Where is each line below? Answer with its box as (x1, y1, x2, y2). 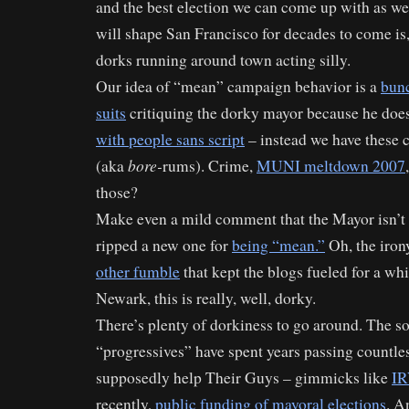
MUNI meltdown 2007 (257, 154, 405, 176)
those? (96, 181, 138, 203)
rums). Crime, (163, 154, 257, 176)
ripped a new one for (96, 234, 232, 256)
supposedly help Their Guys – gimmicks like (96, 366, 392, 388)
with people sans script (96, 128, 245, 150)
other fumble (96, 260, 180, 282)
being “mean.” (232, 234, 325, 256)
